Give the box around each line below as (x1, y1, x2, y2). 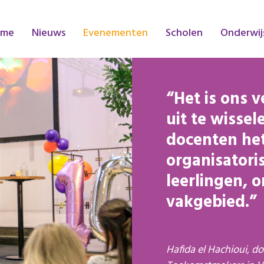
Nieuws (32, 25, 65, 42)
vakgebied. (166, 189, 249, 216)
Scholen (166, 25, 203, 42)
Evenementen (83, 25, 148, 42)
